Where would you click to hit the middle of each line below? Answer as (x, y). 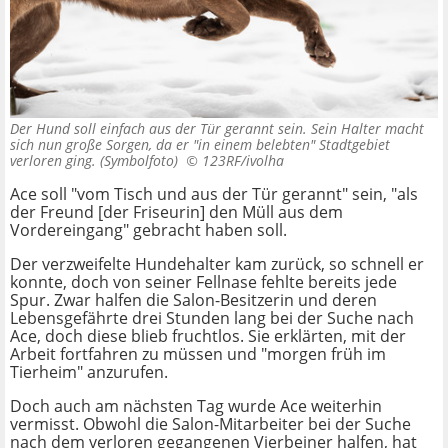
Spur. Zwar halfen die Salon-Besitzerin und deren (193, 300)
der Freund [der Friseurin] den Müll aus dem (176, 212)
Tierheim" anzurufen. (89, 372)
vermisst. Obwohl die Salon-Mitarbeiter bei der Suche (210, 424)
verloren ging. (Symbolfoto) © (106, 161)
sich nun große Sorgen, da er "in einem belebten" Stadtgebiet (200, 145)
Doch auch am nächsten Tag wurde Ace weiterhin (196, 406)
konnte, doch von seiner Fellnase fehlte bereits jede (203, 282)
